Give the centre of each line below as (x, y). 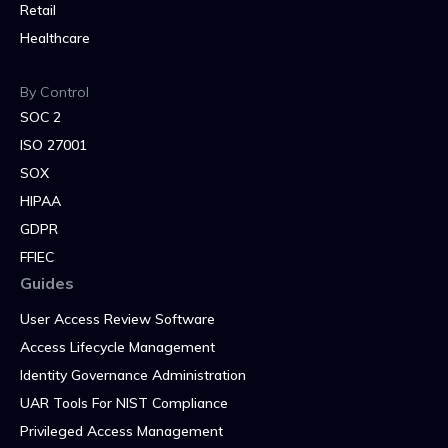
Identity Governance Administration (133, 374)
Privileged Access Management (121, 430)
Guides (47, 282)
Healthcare (55, 37)
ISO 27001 (53, 144)
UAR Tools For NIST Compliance (124, 402)
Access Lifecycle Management (117, 346)
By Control (54, 91)
